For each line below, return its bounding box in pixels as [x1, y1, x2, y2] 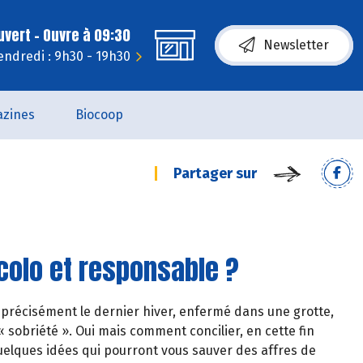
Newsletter [263, 37, 329, 53]
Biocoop [75, 107, 123, 122]
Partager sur [173, 164, 257, 182]
